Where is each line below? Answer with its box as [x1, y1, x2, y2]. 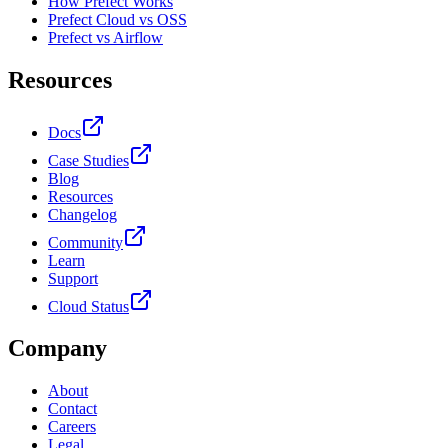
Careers [48, 418, 96, 436]
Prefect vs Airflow [48, 28, 163, 46]
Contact [48, 400, 97, 418]
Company [8, 335, 107, 362]
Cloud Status [48, 297, 129, 315]
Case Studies [48, 151, 129, 169]
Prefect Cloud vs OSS [48, 10, 187, 28]
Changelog [48, 205, 117, 223]
